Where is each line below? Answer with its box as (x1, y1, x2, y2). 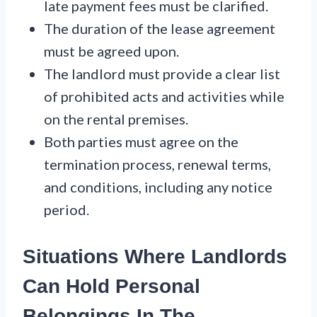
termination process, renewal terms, (44, 156, 271, 173)
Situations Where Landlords (23, 246, 287, 268)
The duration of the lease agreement (44, 20, 275, 38)
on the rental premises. (44, 110, 188, 128)
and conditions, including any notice (44, 178, 272, 196)
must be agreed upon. (44, 42, 179, 60)
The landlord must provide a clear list (44, 65, 280, 83)
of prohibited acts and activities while (44, 88, 284, 105)
